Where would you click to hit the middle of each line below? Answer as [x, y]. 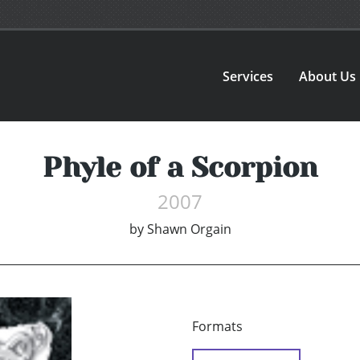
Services [248, 76]
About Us [328, 76]
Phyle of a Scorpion [180, 168]
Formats [217, 327]
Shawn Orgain [189, 229]
